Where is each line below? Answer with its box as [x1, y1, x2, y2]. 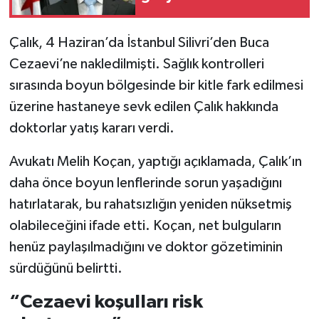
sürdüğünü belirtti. [9, 261, 122, 276]
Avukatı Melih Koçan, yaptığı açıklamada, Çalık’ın [9, 155, 302, 169]
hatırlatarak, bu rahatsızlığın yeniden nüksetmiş [9, 197, 292, 212]
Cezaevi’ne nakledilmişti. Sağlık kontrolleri [9, 57, 264, 72]
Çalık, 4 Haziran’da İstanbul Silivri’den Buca [9, 36, 269, 51]
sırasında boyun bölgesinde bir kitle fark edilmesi [9, 78, 303, 93]
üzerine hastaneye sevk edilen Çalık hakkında [9, 100, 278, 115]
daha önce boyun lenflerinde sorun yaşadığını [9, 176, 282, 191]
